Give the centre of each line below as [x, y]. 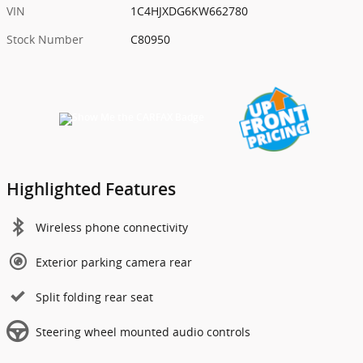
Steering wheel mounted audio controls [143, 331]
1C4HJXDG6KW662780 [190, 11]
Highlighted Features [91, 189]
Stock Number [45, 39]
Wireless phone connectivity [112, 227]
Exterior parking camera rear [114, 262]
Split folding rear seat [94, 297]
